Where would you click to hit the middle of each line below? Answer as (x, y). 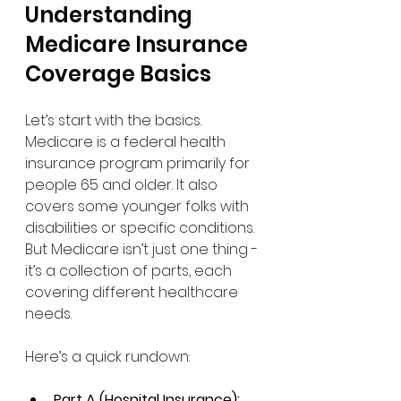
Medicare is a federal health (127, 142)
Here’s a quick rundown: (107, 357)
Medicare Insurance (139, 44)
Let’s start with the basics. (115, 120)
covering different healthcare (133, 292)
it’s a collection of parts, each (130, 271)
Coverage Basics (118, 74)
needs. (48, 314)
